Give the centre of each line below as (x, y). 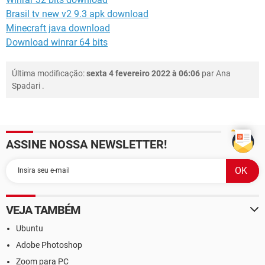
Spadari (26, 85)
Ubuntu (30, 228)
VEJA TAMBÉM (43, 210)
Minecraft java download (58, 28)
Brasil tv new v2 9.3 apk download (77, 14)
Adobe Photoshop (49, 245)
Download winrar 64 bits (57, 42)
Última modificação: (49, 73)
